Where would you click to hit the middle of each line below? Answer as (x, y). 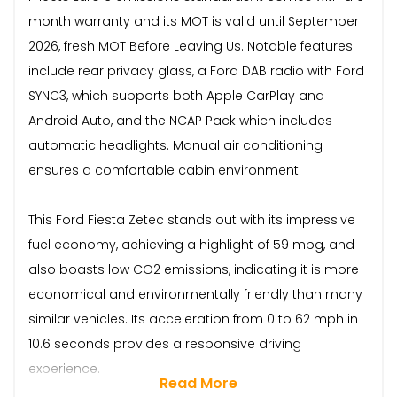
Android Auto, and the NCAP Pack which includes (180, 120)
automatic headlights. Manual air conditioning (175, 145)
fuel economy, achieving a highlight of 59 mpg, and (191, 244)
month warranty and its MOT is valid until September (194, 21)
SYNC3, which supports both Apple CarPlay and (176, 95)
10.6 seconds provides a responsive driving (165, 343)
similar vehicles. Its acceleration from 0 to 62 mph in (193, 319)
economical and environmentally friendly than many (195, 294)
